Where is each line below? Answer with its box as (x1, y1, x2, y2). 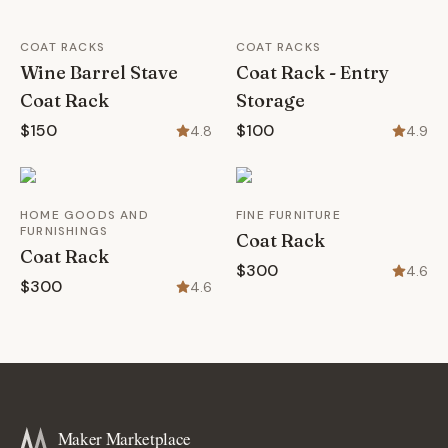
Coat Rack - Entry (236, 61, 389, 84)
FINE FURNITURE (236, 207, 341, 223)
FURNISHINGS (20, 223, 109, 239)
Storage (236, 89, 305, 112)
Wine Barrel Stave (20, 61, 178, 84)
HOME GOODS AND (20, 207, 149, 223)
